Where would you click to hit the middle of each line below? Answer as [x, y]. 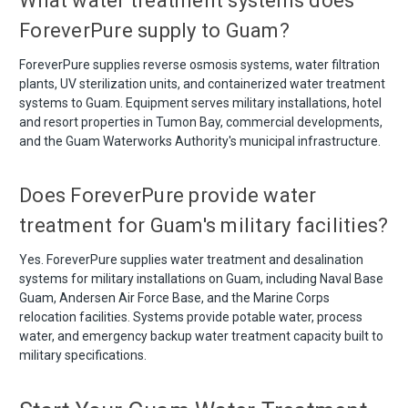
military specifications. [83, 355]
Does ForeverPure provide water [168, 195]
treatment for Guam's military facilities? [204, 225]
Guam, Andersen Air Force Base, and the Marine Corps [174, 297]
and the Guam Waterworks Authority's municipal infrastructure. [200, 141]
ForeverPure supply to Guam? [154, 30]
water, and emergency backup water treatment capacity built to [201, 336]
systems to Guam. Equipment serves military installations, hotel [200, 102]
